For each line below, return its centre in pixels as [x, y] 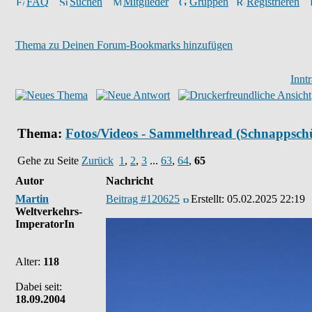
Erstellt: [209, 199]
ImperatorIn [45, 224]
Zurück [97, 160]
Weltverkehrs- [49, 211]
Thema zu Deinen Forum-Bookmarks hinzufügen [124, 45]
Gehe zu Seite [49, 160]
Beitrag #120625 [143, 199]
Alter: [29, 262]
